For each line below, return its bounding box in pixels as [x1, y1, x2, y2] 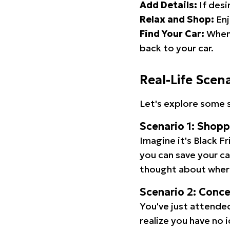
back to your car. [140, 42, 214, 54]
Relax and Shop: [140, 13, 214, 25]
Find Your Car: [140, 28, 204, 40]
